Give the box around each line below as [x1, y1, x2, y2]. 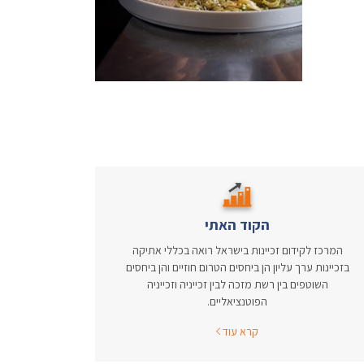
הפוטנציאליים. [207, 294, 267, 310]
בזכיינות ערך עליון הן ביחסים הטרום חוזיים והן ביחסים [125, 260, 349, 275]
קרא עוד [220, 324, 258, 340]
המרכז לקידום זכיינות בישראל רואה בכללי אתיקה [132, 243, 343, 258]
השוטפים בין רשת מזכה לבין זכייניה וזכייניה [146, 277, 328, 292]
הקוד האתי [205, 215, 270, 235]
